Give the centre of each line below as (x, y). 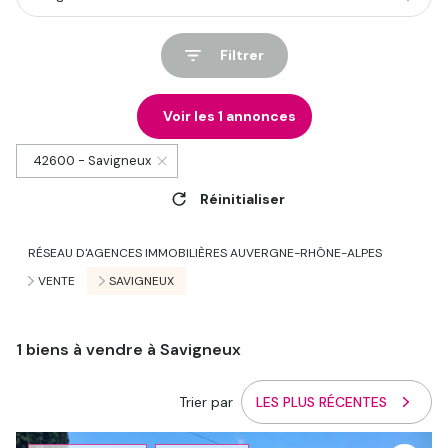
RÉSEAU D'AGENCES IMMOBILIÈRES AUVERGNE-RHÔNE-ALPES (205, 253)
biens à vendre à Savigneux (131, 349)
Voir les (190, 116)
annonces (259, 116)
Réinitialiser (242, 198)
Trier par (206, 401)
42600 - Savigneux (92, 160)
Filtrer (241, 55)
